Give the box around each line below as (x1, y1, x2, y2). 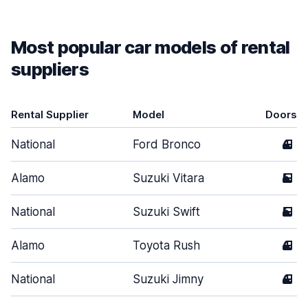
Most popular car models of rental (11, 36, 290, 58)
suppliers (11, 58, 89, 80)
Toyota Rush (133, 239, 200, 252)
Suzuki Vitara (133, 171, 204, 185)
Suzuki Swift (133, 205, 200, 219)
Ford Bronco (133, 137, 201, 151)
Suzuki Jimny (133, 272, 203, 286)
